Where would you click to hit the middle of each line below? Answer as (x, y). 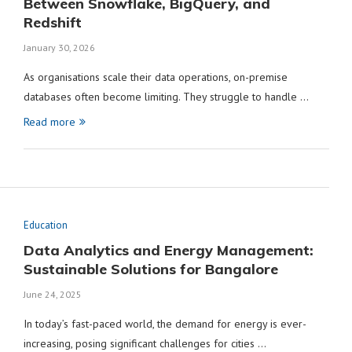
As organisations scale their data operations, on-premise (155, 77)
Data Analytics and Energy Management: (168, 250)
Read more (49, 121)
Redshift (52, 22)
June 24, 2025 (52, 294)
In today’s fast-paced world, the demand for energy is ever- (165, 323)
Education (45, 225)
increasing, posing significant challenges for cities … (145, 343)
